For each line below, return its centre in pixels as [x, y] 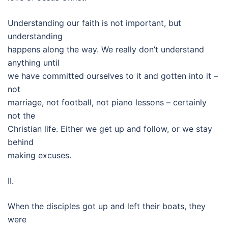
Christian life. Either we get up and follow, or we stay [110, 129]
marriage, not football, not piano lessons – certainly [107, 102]
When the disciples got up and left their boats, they [107, 206]
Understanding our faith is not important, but [94, 23]
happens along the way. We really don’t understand [106, 49]
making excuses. [39, 155]
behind [21, 142]
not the [21, 116]
